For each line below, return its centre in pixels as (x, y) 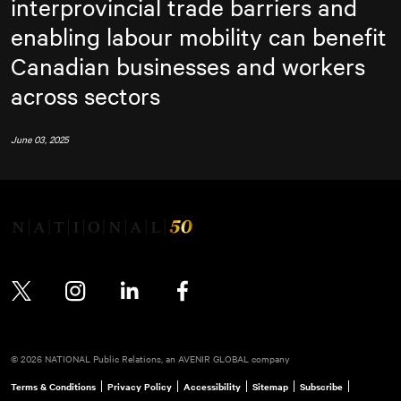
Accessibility (212, 387)
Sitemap (270, 387)
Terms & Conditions (53, 387)
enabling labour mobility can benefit (199, 37)
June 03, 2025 (40, 140)
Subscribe (321, 387)
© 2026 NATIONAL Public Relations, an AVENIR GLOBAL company (150, 358)
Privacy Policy (140, 387)
